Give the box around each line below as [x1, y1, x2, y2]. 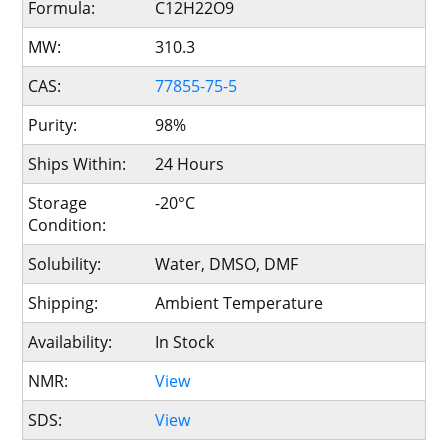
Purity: [28, 114, 78, 136]
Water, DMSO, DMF [154, 253, 298, 275]
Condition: [28, 214, 107, 236]
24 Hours [154, 153, 224, 175]
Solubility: [28, 253, 102, 275]
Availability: [28, 331, 113, 353]
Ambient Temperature [154, 292, 323, 314]
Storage [28, 192, 88, 214]
